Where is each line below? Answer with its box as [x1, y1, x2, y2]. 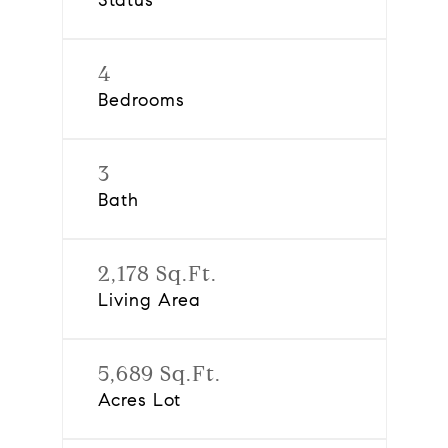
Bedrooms [97, 89, 185, 111]
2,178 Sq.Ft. [97, 260, 217, 287]
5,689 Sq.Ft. [97, 360, 221, 387]
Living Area [97, 289, 201, 311]
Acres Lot [97, 389, 181, 411]
